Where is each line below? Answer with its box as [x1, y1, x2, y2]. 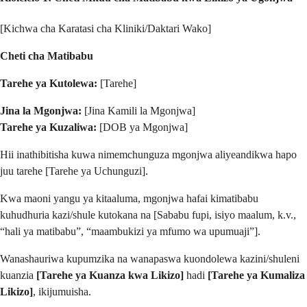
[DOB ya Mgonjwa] [97, 121, 188, 134]
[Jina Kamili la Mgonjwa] [82, 105, 195, 117]
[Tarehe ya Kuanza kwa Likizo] [36, 269, 184, 282]
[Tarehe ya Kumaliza [208, 269, 305, 282]
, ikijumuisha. [33, 286, 91, 298]
